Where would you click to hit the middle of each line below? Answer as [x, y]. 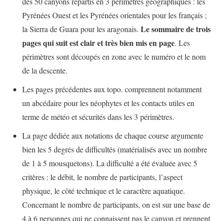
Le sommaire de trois [176, 29]
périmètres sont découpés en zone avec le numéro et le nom [114, 57]
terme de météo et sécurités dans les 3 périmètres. [98, 117]
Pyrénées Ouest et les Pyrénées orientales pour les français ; [114, 15]
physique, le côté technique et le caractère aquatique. [104, 191]
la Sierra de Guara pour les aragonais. [81, 29]
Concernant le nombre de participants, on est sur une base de [116, 205]
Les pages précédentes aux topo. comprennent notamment [112, 89]
